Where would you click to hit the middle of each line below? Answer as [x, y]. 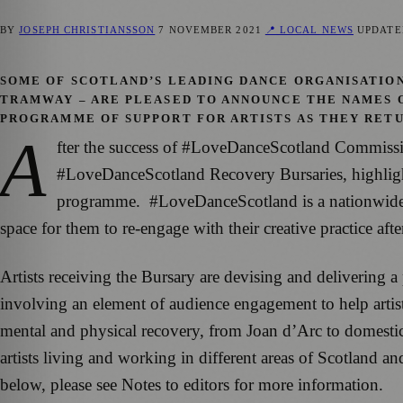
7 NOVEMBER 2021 [210, 30]
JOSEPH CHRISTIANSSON [87, 30]
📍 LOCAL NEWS [309, 30]
